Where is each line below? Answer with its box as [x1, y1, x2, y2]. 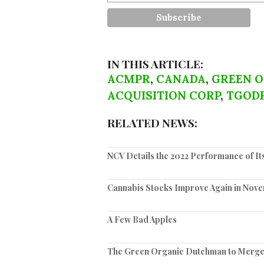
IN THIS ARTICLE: [107, 56, 203, 71]
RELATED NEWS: [107, 115, 197, 130]
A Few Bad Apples [107, 214, 177, 225]
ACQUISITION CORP [107, 88, 220, 103]
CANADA [156, 72, 206, 86]
